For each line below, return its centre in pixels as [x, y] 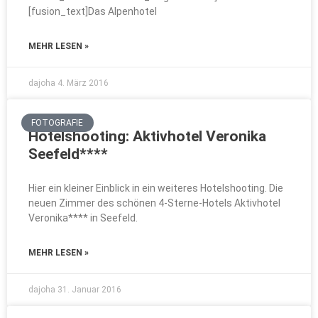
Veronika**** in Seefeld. [85, 218]
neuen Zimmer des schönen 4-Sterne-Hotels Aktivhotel [154, 203]
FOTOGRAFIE [57, 123]
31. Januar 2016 [89, 290]
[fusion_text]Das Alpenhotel [93, 11]
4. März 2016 [83, 83]
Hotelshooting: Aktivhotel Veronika [147, 136]
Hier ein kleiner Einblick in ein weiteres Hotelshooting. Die [156, 188]
